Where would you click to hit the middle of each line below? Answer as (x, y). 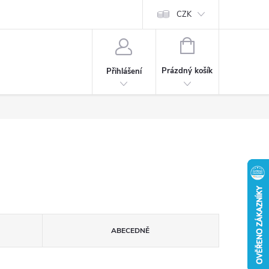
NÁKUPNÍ (211, 44)
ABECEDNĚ (131, 231)
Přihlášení (124, 71)
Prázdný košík (187, 71)
